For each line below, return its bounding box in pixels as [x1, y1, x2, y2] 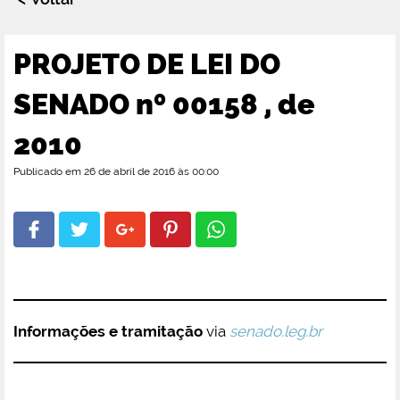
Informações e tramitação [13, 322, 203, 340]
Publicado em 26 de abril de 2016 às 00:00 [13, 165, 219, 178]
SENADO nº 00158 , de [13, 87, 315, 121]
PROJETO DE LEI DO [13, 47, 280, 80]
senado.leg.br [229, 322, 322, 340]
